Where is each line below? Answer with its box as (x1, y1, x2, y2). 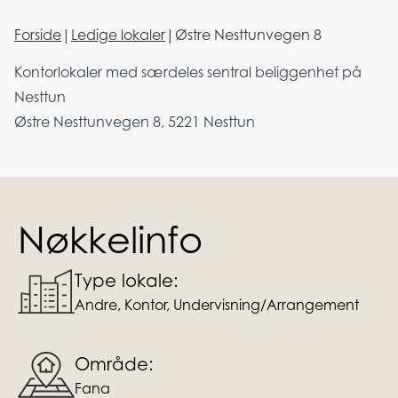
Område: (75, 354, 154, 375)
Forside (14, 26, 61, 44)
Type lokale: (75, 270, 179, 291)
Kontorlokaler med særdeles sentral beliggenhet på (14, 63, 362, 81)
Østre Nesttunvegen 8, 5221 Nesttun (14, 113, 255, 131)
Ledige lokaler (71, 26, 165, 44)
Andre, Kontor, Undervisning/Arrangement (75, 296, 359, 314)
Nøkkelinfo (18, 218, 203, 262)
